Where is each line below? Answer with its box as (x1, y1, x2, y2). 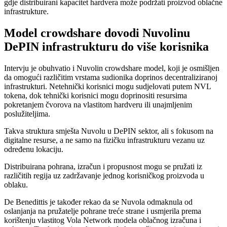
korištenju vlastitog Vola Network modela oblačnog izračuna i (4, 216, 201, 225)
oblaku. (4, 180, 28, 190)
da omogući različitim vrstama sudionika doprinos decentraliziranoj (4, 73, 217, 82)
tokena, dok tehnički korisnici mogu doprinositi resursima (4, 91, 187, 100)
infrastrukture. (4, 7, 49, 16)
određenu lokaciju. (4, 145, 63, 154)
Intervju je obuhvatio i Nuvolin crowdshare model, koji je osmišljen (4, 64, 219, 73)
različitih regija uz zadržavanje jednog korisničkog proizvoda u (4, 171, 204, 180)
